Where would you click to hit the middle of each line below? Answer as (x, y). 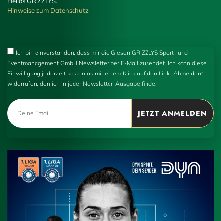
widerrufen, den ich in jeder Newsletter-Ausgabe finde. (82, 84)
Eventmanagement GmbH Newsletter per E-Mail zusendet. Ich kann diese (107, 63)
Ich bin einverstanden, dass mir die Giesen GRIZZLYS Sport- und (102, 53)
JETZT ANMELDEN (172, 113)
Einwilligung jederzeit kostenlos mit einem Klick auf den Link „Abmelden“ (105, 74)
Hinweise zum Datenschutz (48, 10)
